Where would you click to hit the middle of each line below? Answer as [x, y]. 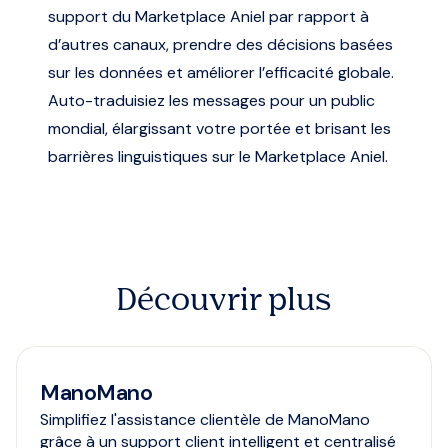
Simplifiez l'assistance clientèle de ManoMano [205, 419]
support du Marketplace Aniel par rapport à [208, 16]
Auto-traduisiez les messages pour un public [211, 100]
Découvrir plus [224, 301]
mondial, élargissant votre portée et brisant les [219, 128]
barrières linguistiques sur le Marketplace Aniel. [218, 156]
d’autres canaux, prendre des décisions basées [220, 44]
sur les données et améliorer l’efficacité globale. [221, 72]
